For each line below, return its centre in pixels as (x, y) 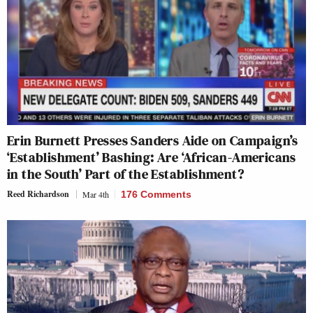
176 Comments (156, 195)
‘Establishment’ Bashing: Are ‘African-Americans (152, 158)
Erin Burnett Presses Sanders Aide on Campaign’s (153, 141)
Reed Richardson (38, 194)
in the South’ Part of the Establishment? (125, 174)
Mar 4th (96, 195)
